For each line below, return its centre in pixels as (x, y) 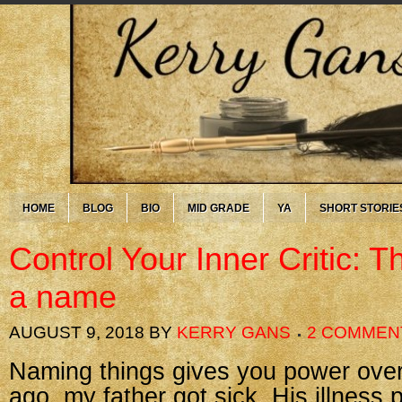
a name (63, 297)
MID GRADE (218, 208)
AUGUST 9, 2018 (77, 332)
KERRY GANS (234, 332)
